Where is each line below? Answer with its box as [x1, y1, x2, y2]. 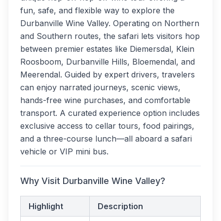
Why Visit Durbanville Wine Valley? [20, 176, 165, 186]
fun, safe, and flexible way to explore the [20, 5, 175, 15]
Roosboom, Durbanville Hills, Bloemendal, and [20, 57, 195, 67]
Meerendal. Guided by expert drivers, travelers [20, 70, 195, 79]
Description [98, 201, 143, 211]
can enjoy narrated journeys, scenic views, [20, 82, 181, 92]
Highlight [29, 201, 63, 211]
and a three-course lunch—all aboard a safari [20, 134, 192, 144]
